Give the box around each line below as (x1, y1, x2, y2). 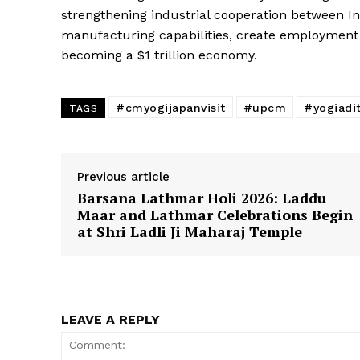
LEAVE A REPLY (61, 312, 160, 328)
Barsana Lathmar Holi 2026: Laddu (77, 188, 326, 208)
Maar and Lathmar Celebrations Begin (77, 205, 353, 225)
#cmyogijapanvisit (116, 101, 226, 115)
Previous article (77, 170, 170, 185)
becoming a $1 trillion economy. (61, 47, 257, 63)
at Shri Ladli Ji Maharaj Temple (77, 222, 302, 242)
